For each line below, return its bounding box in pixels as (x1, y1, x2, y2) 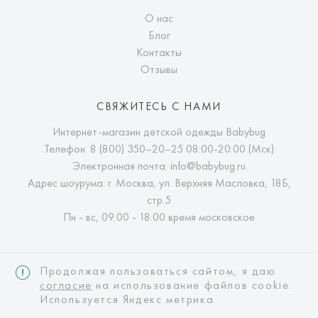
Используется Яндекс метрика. (40, 292, 217, 307)
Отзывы (141, 62, 177, 77)
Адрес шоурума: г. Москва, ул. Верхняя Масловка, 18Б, (27, 175, 291, 190)
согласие (40, 278, 92, 292)
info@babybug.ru (170, 158, 246, 173)
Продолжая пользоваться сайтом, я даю (40, 263, 276, 278)
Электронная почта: (72, 158, 170, 173)
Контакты (136, 45, 182, 60)
